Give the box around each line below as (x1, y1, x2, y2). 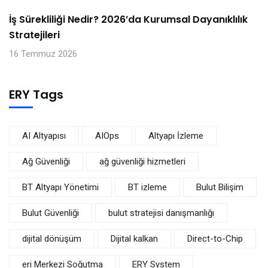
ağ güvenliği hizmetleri (99, 156, 185, 167)
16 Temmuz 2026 (9, 48, 77, 59)
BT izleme (128, 182, 167, 193)
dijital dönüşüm (22, 233, 81, 244)
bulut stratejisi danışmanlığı (108, 208, 214, 218)
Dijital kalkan (111, 233, 158, 244)
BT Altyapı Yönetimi (22, 182, 99, 193)
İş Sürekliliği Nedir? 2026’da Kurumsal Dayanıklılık (9, 13, 248, 26)
